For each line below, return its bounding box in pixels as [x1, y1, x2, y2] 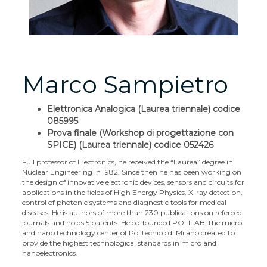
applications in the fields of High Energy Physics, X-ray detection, [22, 188, 243, 197]
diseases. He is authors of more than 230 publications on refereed [22, 208, 243, 217]
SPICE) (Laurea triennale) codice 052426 [47, 139, 216, 150]
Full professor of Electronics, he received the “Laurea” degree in [22, 157, 234, 166]
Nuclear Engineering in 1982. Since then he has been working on [22, 167, 242, 176]
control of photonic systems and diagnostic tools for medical [22, 198, 227, 207]
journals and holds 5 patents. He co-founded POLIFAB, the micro [22, 218, 243, 227]
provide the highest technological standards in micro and [22, 238, 217, 247]
